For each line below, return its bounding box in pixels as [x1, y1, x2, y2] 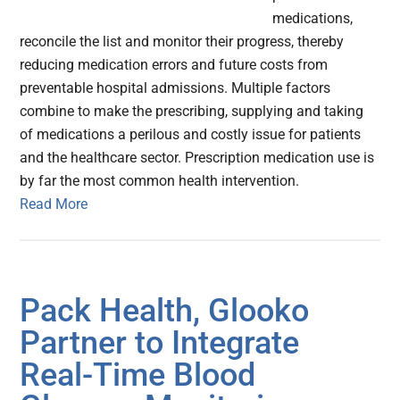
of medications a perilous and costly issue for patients [20, 126, 362, 144]
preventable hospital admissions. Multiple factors [20, 79, 331, 97]
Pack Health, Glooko [20, 292, 310, 330]
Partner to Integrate [20, 324, 300, 362]
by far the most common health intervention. [20, 172, 300, 190]
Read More [20, 196, 88, 213]
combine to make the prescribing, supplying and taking [20, 103, 364, 121]
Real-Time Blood [20, 356, 256, 395]
